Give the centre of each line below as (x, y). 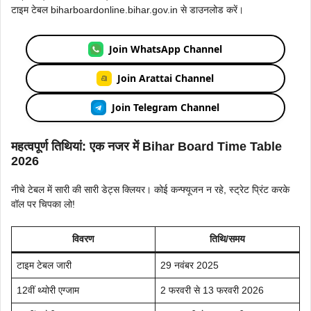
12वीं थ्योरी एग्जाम (48, 290)
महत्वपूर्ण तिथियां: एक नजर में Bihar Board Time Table (146, 146)
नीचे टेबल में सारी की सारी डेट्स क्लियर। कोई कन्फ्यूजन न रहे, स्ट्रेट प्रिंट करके (150, 189)
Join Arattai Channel (166, 78)
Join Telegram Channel (166, 108)
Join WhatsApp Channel (166, 49)
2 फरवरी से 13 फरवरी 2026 (212, 290)
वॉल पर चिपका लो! (43, 204)
